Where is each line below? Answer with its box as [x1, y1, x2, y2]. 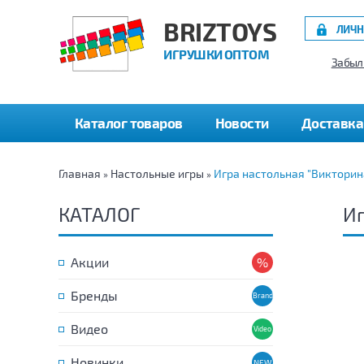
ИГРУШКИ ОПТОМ [163, 46, 270, 62]
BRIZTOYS [163, 16, 276, 46]
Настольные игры [110, 167, 204, 180]
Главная [58, 167, 101, 180]
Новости [214, 115, 269, 131]
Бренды [71, 288, 118, 303]
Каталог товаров [75, 115, 183, 131]
